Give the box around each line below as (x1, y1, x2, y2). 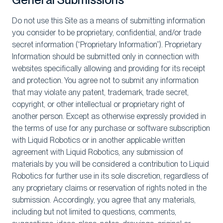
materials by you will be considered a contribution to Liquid (12, 159, 209, 169)
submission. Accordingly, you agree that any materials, (12, 195, 196, 205)
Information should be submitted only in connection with (12, 52, 199, 61)
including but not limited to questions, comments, (12, 207, 176, 217)
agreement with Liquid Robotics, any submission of (12, 147, 183, 157)
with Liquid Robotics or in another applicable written (12, 135, 185, 145)
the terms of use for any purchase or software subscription (12, 123, 210, 133)
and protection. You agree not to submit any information (12, 76, 199, 85)
